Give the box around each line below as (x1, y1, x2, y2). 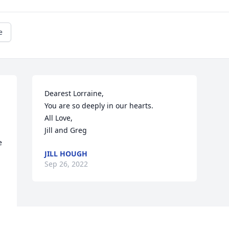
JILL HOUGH (44, 149, 88, 159)
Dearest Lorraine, (44, 88, 104, 99)
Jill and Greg (44, 125, 87, 135)
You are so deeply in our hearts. (44, 101, 154, 111)
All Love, (44, 113, 73, 123)
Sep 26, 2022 (44, 159, 88, 169)
